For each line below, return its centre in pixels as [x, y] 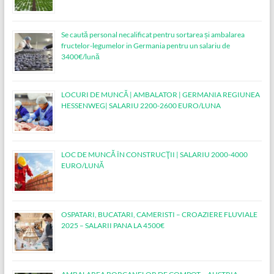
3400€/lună [80, 57]
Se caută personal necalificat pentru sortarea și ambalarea [153, 35]
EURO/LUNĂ [82, 166]
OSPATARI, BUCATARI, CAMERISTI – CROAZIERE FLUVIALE [159, 215]
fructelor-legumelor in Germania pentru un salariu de [145, 46]
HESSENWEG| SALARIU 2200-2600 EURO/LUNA [141, 106]
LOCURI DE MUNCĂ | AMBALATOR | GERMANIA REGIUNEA [160, 95]
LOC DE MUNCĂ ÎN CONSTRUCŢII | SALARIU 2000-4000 [154, 155]
